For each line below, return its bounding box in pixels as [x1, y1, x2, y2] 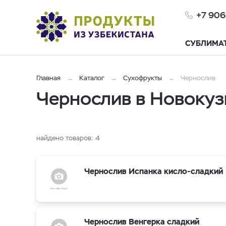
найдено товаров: [36, 134, 95, 142]
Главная [36, 74, 61, 82]
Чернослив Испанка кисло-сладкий [84, 166, 223, 177]
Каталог [79, 74, 104, 82]
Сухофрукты [123, 74, 162, 82]
